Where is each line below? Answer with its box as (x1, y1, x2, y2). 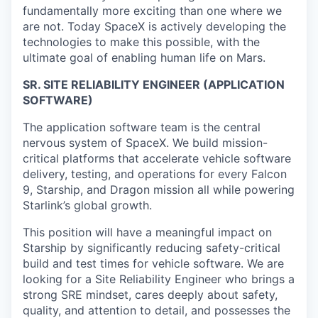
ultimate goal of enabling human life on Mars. (23, 50, 265, 65)
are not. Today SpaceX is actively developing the (23, 19, 286, 34)
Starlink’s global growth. (23, 198, 152, 213)
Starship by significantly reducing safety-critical (23, 241, 280, 256)
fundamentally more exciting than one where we (23, 4, 282, 18)
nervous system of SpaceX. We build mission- (23, 136, 268, 150)
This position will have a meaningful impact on (23, 225, 272, 240)
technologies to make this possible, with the (23, 35, 260, 50)
